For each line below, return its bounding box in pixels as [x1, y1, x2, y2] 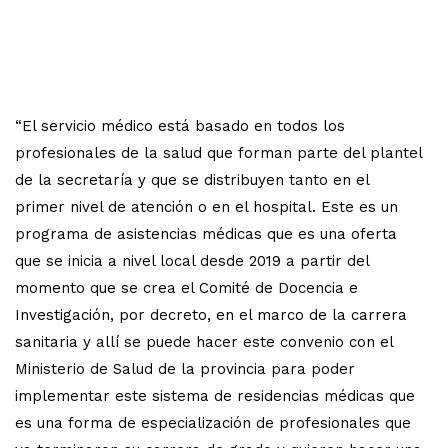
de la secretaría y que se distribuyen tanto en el [15, 170, 369, 189]
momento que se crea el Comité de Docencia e [15, 278, 358, 297]
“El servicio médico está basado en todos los [15, 116, 345, 135]
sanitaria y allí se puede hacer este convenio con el [15, 332, 393, 351]
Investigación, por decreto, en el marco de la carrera [15, 305, 407, 324]
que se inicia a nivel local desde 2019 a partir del [15, 251, 369, 270]
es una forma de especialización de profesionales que [15, 413, 411, 432]
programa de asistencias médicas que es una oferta [15, 224, 397, 243]
